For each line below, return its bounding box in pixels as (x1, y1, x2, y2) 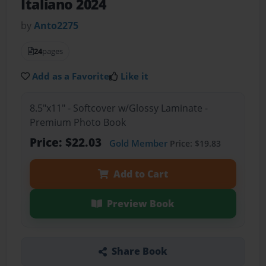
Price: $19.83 (167, 137, 221, 149)
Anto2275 (34, 19, 79, 33)
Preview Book (106, 197, 175, 210)
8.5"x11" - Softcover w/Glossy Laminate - (29, 101, 208, 115)
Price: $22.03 (29, 134, 104, 150)
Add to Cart (113, 167, 168, 180)
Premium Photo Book (29, 115, 126, 129)
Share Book (111, 245, 167, 258)
